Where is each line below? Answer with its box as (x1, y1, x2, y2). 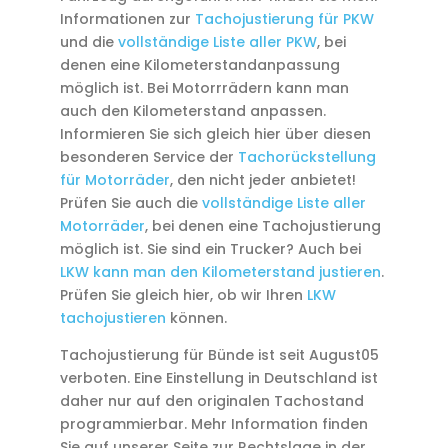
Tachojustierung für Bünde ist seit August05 (59, 345, 379, 365)
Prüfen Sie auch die (59, 193, 202, 213)
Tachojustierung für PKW (194, 9, 374, 29)
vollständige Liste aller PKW (117, 32, 317, 52)
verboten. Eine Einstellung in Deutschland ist (59, 368, 378, 388)
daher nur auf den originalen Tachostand (59, 391, 364, 411)
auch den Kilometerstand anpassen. (59, 101, 326, 121)
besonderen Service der (59, 147, 238, 167)
